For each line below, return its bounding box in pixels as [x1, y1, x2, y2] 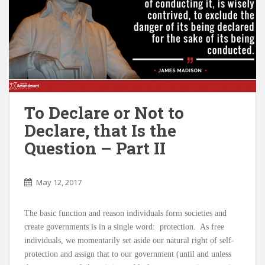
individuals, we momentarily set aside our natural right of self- [24, 235, 234, 245]
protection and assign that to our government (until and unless [24, 249, 231, 258]
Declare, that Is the [24, 119, 176, 141]
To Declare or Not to [24, 101, 184, 124]
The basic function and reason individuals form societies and [24, 208, 227, 218]
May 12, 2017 [36, 176, 82, 188]
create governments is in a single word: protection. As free [24, 222, 224, 231]
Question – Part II [24, 137, 166, 159]
